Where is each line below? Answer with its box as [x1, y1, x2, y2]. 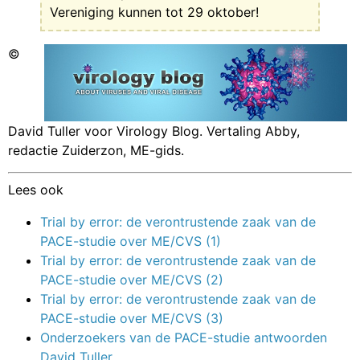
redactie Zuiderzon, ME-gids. [8, 142, 184, 159]
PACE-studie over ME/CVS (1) [40, 232, 221, 249]
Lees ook [8, 181, 63, 198]
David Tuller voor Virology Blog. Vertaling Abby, [8, 123, 300, 140]
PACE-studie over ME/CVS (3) [40, 309, 223, 326]
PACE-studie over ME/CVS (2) [40, 271, 223, 288]
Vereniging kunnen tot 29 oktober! [50, 3, 259, 20]
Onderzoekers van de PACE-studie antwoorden [40, 329, 327, 346]
